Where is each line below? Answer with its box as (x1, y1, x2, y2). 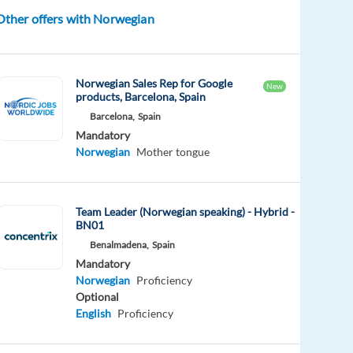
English (76, 306, 112, 320)
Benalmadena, (90, 238, 150, 251)
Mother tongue (136, 144, 210, 158)
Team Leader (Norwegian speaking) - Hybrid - (76, 204, 295, 218)
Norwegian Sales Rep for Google (76, 76, 233, 90)
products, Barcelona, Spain (76, 89, 206, 103)
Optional (76, 289, 120, 303)
